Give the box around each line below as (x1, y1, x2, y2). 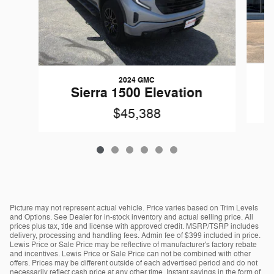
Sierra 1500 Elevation (71, 84, 203, 102)
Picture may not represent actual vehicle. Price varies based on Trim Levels (10, 202, 258, 213)
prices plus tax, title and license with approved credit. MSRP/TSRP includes (10, 221, 259, 231)
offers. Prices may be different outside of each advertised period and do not (10, 257, 257, 268)
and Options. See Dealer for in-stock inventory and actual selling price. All (10, 212, 253, 222)
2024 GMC (119, 75, 155, 85)
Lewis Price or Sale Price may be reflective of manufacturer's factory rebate (10, 239, 257, 250)
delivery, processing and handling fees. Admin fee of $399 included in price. (10, 230, 261, 240)
